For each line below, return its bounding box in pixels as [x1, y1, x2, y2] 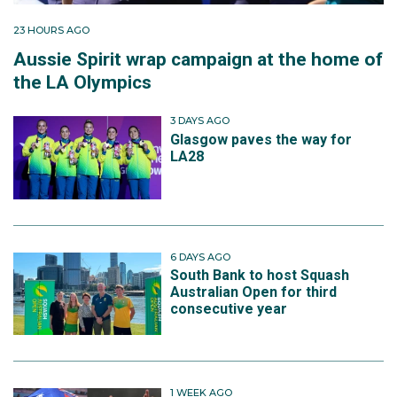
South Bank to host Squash [170, 267, 350, 284]
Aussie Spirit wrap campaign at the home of [13, 49, 383, 71]
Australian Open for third [170, 284, 338, 301]
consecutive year [170, 300, 288, 318]
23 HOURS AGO [13, 24, 90, 37]
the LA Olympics [13, 72, 152, 94]
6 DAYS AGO [170, 250, 231, 263]
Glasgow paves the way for [170, 130, 353, 148]
